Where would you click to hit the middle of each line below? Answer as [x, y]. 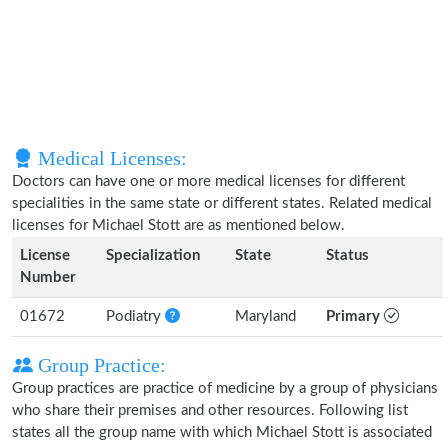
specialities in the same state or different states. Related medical [222, 203]
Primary [355, 316]
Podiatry [135, 316]
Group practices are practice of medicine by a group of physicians [225, 388]
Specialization [153, 255]
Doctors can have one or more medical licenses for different [208, 181]
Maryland [265, 316]
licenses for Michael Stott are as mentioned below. [178, 225]
